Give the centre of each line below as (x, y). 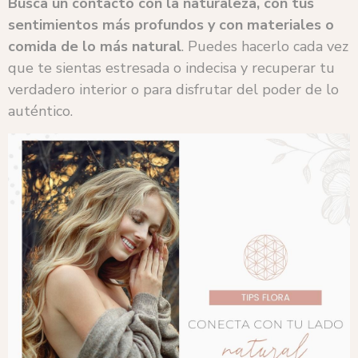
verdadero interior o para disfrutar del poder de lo (173, 89)
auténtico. (40, 111)
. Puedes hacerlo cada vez (265, 46)
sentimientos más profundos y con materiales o (171, 24)
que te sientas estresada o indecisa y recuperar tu (171, 68)
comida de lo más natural (95, 46)
